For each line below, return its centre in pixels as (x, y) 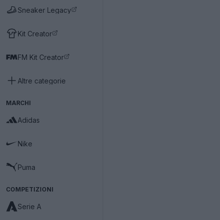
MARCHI (18, 103)
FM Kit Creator (41, 57)
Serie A (29, 206)
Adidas (29, 120)
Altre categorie (42, 81)
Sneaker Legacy (44, 10)
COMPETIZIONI (30, 189)
